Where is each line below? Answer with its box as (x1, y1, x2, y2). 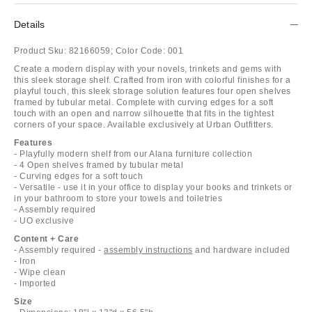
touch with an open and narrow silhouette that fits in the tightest (14, 108, 274, 118)
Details (14, 18, 45, 30)
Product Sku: (14, 45, 66, 56)
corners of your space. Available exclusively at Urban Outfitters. (14, 119, 274, 130)
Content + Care (14, 233, 79, 244)
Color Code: (115, 45, 165, 56)
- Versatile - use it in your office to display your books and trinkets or (14, 182, 292, 192)
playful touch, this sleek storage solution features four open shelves (14, 86, 291, 96)
